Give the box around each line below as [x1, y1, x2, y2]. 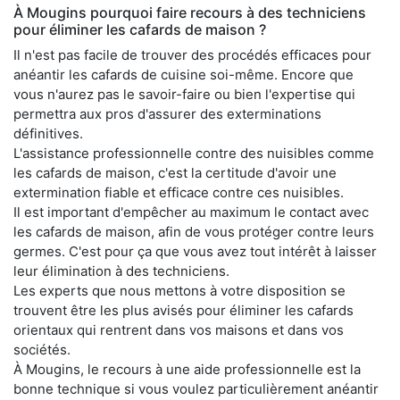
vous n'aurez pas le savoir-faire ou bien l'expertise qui [13, 85, 355, 103]
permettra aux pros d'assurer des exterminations [13, 104, 321, 122]
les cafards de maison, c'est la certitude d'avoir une [13, 163, 337, 181]
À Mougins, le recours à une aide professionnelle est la [13, 360, 361, 378]
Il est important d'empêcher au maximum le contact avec [13, 203, 369, 221]
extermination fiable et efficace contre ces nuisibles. [13, 183, 344, 201]
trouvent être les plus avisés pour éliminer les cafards [13, 301, 354, 319]
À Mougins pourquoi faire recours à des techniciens [13, 3, 366, 21]
